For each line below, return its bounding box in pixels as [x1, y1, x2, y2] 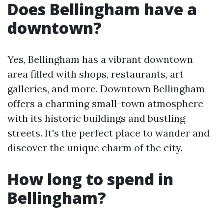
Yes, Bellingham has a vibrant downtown [7, 53, 193, 65]
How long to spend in [7, 168, 173, 190]
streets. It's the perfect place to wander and [7, 127, 210, 139]
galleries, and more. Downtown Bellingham [7, 82, 205, 95]
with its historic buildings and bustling [7, 112, 185, 124]
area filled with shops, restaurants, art [7, 68, 184, 80]
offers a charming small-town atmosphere [7, 97, 203, 110]
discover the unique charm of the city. [7, 141, 183, 154]
